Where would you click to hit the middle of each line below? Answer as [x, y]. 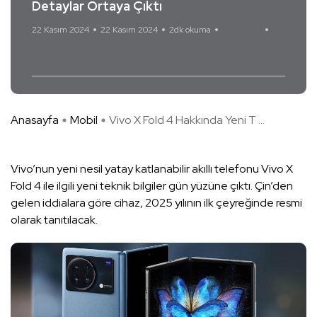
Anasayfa [35, 120]
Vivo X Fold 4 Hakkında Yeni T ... [187, 120]
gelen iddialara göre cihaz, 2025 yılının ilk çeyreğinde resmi [156, 203]
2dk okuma [190, 30]
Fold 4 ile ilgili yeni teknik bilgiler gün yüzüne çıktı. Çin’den [152, 186]
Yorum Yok [242, 30]
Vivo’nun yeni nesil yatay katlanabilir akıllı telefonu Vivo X [152, 169]
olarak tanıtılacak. [54, 220]
